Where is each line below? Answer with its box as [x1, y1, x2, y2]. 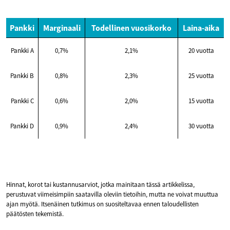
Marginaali [43, 22, 81, 33]
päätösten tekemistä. [6, 209, 64, 218]
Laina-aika [183, 22, 219, 33]
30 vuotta [188, 121, 214, 130]
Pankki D [10, 121, 34, 130]
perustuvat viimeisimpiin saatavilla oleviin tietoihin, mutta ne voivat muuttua [6, 189, 218, 199]
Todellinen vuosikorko [91, 22, 171, 33]
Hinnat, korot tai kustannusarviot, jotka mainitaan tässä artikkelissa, [6, 180, 195, 189]
